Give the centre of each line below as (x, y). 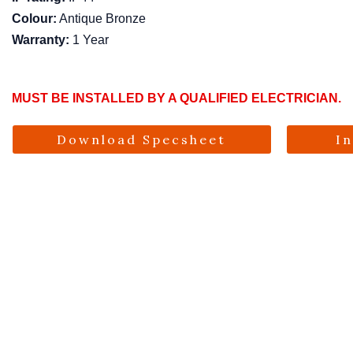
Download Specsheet (142, 139)
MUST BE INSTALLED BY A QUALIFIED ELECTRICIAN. (177, 98)
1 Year (89, 40)
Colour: (35, 19)
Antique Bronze (102, 19)
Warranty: (41, 40)
